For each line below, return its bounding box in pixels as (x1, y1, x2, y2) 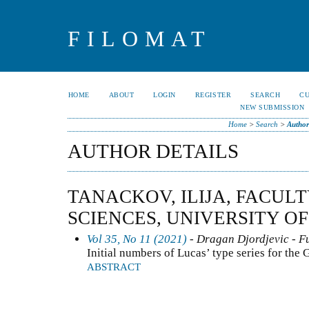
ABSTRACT (87, 261, 141, 272)
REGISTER (195, 91, 232, 99)
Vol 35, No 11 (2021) (87, 232, 187, 246)
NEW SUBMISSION (240, 103, 305, 111)
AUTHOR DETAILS (68, 140, 239, 162)
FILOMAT (68, 26, 212, 51)
